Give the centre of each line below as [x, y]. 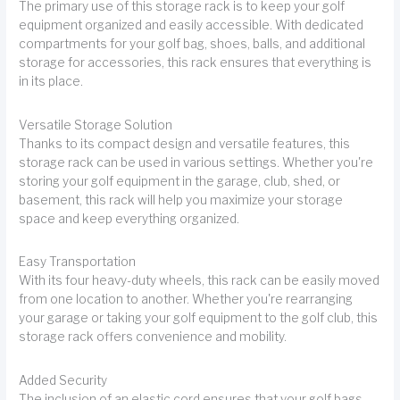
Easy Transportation [78, 262]
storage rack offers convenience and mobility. [153, 337]
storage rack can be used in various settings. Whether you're [196, 162]
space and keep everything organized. [129, 218]
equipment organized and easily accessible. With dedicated [192, 25]
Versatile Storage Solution [96, 125]
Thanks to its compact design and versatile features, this [185, 143]
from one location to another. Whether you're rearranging [186, 300]
